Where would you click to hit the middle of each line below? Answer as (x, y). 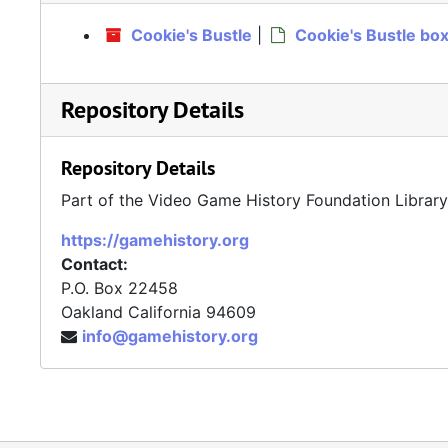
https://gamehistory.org (155, 240)
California (164, 312)
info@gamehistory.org (170, 336)
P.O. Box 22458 (119, 288)
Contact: (94, 264)
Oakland (92, 312)
